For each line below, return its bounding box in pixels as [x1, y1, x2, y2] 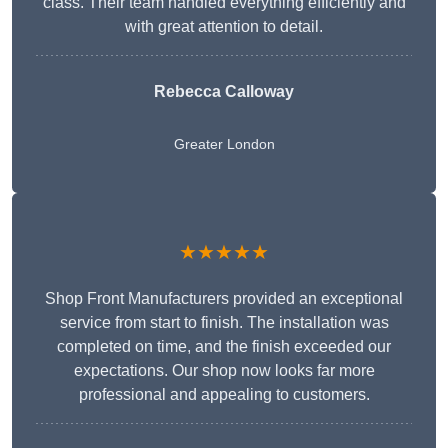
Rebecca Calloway [154, 83, 294, 101]
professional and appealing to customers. [78, 386, 370, 404]
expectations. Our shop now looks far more [73, 362, 375, 380]
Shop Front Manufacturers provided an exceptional [45, 290, 403, 308]
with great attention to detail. [125, 18, 323, 36]
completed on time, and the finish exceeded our [57, 338, 391, 356]
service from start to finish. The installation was [59, 314, 389, 332]
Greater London [173, 136, 275, 153]
